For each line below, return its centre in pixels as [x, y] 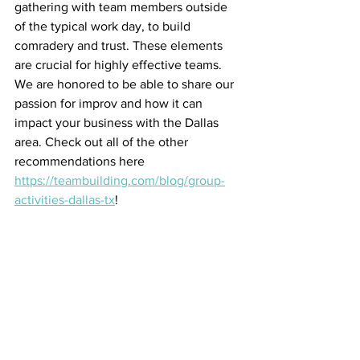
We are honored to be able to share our [126, 84]
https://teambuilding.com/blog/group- [120, 180]
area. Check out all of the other [103, 142]
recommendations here [81, 161]
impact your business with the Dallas [118, 123]
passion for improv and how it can [110, 103]
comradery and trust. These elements [120, 45]
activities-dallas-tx [65, 200]
